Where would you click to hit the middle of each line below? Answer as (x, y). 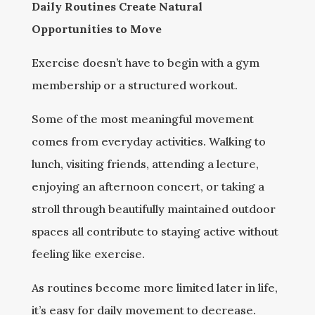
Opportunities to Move (96, 29)
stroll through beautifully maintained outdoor (153, 209)
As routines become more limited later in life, (154, 288)
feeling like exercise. (88, 254)
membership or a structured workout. (134, 85)
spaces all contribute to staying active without (155, 231)
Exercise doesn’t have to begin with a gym (145, 63)
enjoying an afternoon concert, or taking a (148, 186)
